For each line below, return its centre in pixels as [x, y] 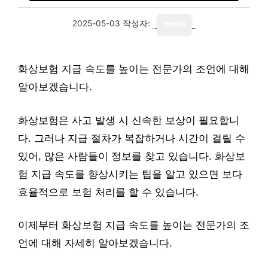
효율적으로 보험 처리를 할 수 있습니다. [108, 192]
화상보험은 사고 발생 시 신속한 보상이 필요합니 [129, 120]
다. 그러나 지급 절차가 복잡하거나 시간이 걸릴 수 [132, 138]
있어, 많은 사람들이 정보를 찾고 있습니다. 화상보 [132, 156]
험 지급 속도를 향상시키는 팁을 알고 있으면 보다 [130, 174]
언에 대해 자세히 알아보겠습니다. [95, 243]
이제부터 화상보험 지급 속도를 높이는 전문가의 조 [134, 225]
